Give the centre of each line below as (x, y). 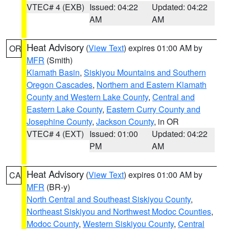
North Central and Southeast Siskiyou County (109, 199)
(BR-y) (57, 187)
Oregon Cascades (60, 85)
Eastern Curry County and (153, 109)
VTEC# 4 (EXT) (55, 134)
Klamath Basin (53, 72)
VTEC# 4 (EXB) (55, 7)
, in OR (166, 121)
